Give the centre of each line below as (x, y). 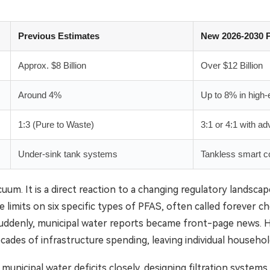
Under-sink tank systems (68, 154)
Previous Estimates (59, 36)
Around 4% (40, 95)
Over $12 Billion (232, 65)
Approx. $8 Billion (52, 65)
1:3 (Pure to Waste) (56, 124)
